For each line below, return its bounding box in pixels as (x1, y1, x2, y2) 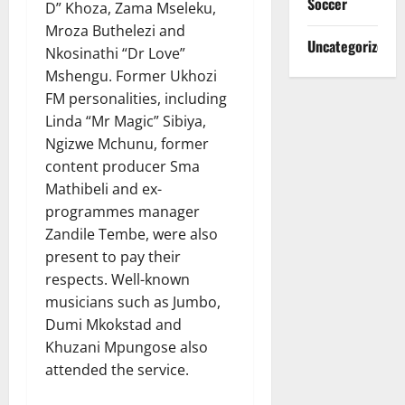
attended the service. (45, 359, 189, 380)
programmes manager (45, 201, 200, 221)
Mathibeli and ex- (45, 178, 162, 199)
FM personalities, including (45, 88, 227, 108)
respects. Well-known (45, 268, 190, 289)
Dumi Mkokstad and (45, 314, 182, 334)
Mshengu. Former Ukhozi (45, 65, 217, 86)
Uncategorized (306, 34, 391, 57)
